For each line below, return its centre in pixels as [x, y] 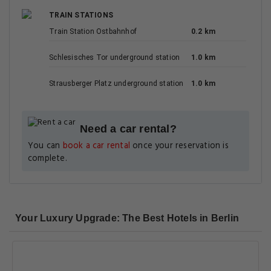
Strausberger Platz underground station [116, 83]
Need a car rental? [128, 129]
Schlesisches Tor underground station [115, 57]
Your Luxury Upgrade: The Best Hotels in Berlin [127, 218]
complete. [47, 159]
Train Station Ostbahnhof [93, 31]
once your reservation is [179, 146]
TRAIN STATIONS [81, 15]
